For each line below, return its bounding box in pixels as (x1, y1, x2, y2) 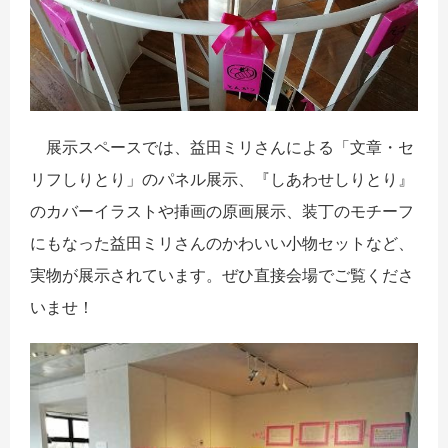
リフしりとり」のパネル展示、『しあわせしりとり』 (30, 168, 414, 189)
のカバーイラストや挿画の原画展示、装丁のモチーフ (30, 200, 414, 221)
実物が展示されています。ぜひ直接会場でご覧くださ (30, 264, 414, 285)
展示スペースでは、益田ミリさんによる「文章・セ (30, 136, 414, 157)
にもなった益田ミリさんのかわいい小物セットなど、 (30, 232, 414, 253)
